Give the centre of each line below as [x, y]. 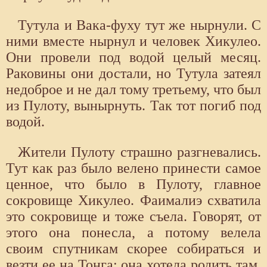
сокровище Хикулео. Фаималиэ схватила [133, 200]
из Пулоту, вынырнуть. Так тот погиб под [133, 105]
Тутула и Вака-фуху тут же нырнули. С [139, 25]
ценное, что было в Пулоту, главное [133, 184]
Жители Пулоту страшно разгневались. [139, 152]
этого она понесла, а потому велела [133, 232]
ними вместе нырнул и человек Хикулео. [133, 41]
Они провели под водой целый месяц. [133, 57]
